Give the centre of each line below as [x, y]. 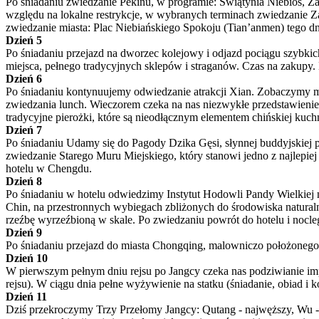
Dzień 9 [24, 232]
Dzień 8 [24, 181]
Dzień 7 [24, 130]
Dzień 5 [24, 40]
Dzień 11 [26, 297]
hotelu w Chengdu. [49, 168]
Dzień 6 [24, 79]
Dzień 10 [27, 258]
